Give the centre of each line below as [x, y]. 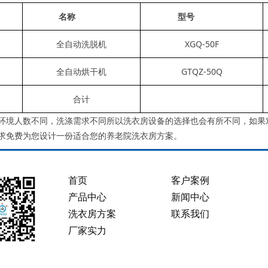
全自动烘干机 [81, 71]
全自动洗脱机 [81, 44]
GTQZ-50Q [202, 71]
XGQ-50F [202, 44]
